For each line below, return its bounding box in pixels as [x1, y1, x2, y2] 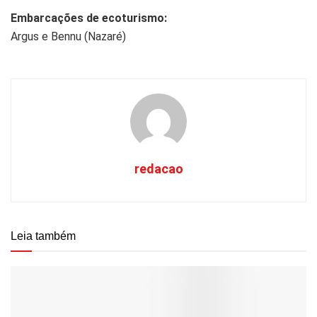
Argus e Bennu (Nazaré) [11, 30, 126, 44]
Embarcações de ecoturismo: [11, 11, 167, 25]
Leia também [11, 230, 76, 243]
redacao [134, 161, 183, 177]
